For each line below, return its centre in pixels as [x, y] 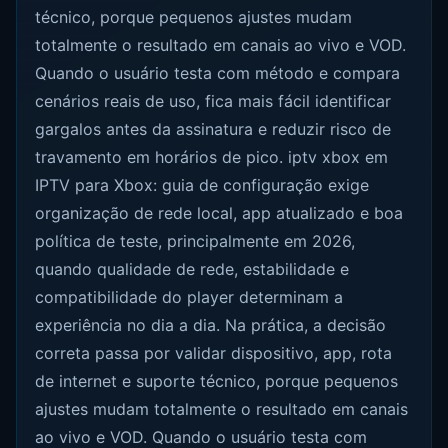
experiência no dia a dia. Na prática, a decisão [211, 325]
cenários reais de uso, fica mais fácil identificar [213, 101]
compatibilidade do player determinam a [189, 297]
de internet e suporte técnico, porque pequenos [217, 381]
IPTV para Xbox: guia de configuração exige [202, 185]
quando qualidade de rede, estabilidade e [192, 269]
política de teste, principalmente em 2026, [195, 241]
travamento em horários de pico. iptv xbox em [212, 157]
